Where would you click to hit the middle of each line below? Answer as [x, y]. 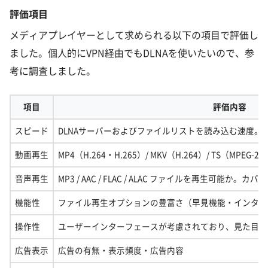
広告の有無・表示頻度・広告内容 [121, 250]
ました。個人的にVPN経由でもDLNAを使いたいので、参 [132, 53]
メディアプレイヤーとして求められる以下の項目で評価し [134, 35]
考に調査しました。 [53, 71]
